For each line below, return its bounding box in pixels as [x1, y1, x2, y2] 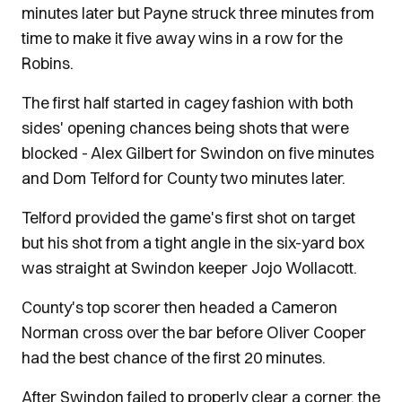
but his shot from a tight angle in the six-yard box [22, 232, 364, 253]
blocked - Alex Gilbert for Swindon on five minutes [22, 143, 374, 163]
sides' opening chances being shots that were [22, 118, 349, 138]
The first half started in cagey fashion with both [22, 92, 354, 113]
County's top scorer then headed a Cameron [22, 297, 337, 318]
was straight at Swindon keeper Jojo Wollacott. [22, 258, 357, 278]
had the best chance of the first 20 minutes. [22, 347, 326, 368]
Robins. [22, 53, 74, 74]
